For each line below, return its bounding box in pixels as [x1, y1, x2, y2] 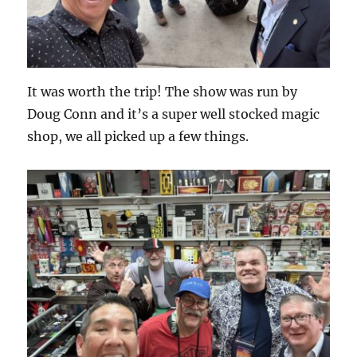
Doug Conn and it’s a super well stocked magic [27, 106, 320, 123]
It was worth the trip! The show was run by [27, 84, 298, 100]
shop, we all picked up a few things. [27, 128, 249, 145]
